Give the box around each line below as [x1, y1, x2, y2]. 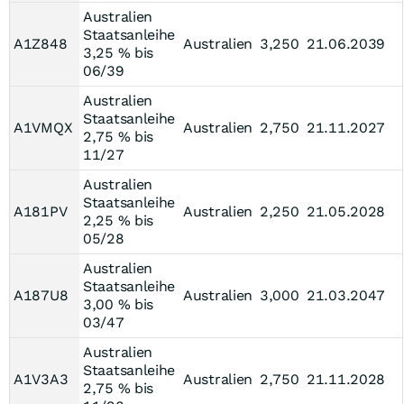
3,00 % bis [83, 296, 153, 313]
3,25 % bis [83, 44, 153, 61]
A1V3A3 [14, 371, 69, 388]
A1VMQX [14, 119, 73, 136]
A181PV [14, 203, 68, 220]
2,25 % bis [83, 212, 153, 229]
